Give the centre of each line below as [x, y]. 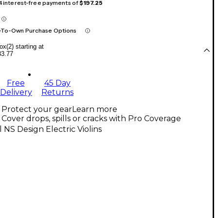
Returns [57, 92]
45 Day [57, 83]
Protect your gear [37, 109]
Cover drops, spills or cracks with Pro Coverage [91, 119]
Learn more [95, 109]
